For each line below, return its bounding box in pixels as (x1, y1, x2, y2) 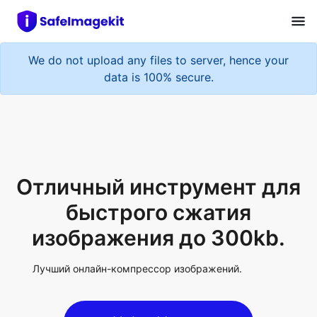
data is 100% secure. (103, 63, 214, 78)
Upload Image (113, 257, 204, 275)
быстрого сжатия (66, 144, 251, 170)
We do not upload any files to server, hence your (28, 46, 289, 61)
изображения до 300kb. (32, 169, 285, 195)
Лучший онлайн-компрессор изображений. (33, 207, 243, 219)
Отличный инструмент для (16, 118, 301, 144)
